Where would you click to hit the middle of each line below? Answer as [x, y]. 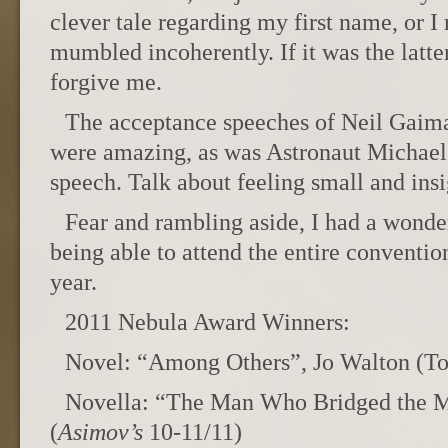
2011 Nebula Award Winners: [207, 322]
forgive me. [106, 82]
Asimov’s [103, 432]
